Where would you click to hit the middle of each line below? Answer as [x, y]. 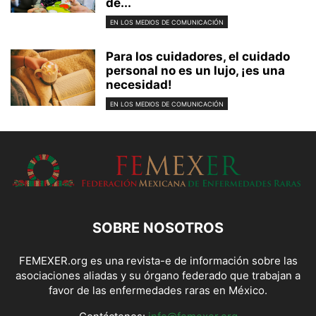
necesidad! [139, 85]
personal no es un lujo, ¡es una [195, 71]
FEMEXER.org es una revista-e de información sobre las [158, 261]
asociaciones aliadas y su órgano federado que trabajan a [158, 276]
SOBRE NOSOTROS [158, 228]
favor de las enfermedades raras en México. [158, 291]
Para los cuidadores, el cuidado [198, 57]
